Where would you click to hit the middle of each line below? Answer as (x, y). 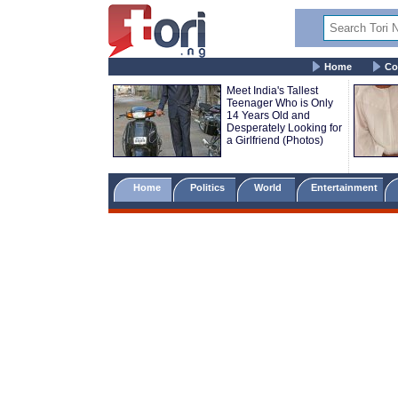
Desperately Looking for (284, 128)
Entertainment (344, 187)
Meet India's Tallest (272, 91)
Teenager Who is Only (280, 103)
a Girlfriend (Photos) (275, 140)
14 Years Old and (268, 115)
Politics (209, 187)
